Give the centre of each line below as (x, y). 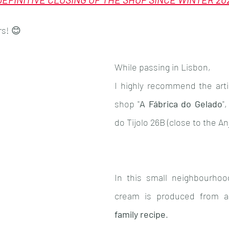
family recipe (140, 214)
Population (34, 17)
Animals (97, 17)
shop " (127, 104)
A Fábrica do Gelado (181, 104)
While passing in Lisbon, (163, 67)
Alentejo (157, 17)
